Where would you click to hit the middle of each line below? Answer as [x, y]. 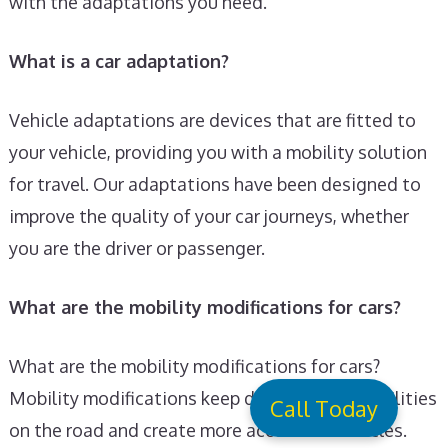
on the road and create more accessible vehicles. [207, 429]
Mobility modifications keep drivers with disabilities [222, 397]
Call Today [324, 408]
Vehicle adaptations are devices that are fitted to [212, 119]
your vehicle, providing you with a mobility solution [217, 151]
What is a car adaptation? [118, 60]
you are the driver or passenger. [136, 247]
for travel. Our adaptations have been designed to [214, 183]
